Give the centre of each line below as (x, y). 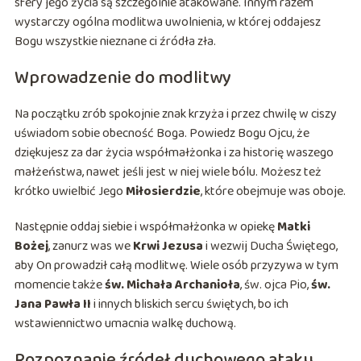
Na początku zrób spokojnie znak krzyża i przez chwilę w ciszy (175, 114)
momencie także (59, 285)
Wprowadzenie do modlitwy (122, 79)
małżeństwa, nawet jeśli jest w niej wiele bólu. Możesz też (168, 172)
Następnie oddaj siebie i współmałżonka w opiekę (145, 227)
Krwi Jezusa (168, 247)
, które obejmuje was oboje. (273, 192)
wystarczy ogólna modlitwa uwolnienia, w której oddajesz (167, 23)
